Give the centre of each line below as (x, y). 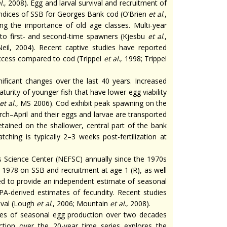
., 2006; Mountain (81, 203)
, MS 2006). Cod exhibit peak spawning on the (92, 103)
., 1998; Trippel (143, 59)
